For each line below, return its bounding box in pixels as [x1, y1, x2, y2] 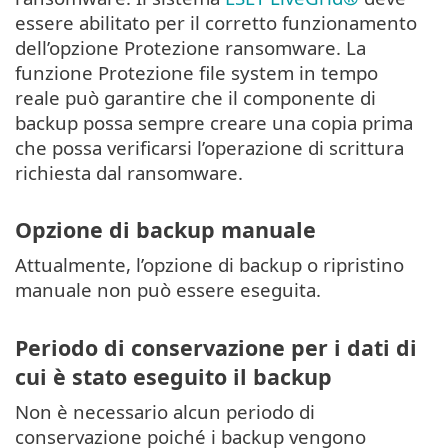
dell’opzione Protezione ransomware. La [15, 34, 366, 60]
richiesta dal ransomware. [15, 159, 243, 185]
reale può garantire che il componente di [15, 84, 376, 110]
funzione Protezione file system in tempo [15, 59, 378, 85]
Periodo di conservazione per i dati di [15, 332, 417, 362]
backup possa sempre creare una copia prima [15, 109, 413, 135]
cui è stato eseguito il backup [15, 361, 332, 391]
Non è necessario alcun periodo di [15, 398, 315, 424]
